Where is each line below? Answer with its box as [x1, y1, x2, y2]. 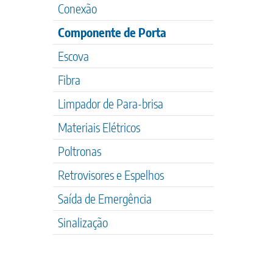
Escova [58, 48, 89, 63]
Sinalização [58, 214, 108, 230]
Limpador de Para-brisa [58, 96, 163, 111]
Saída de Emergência [58, 191, 152, 206]
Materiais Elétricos [58, 119, 140, 135]
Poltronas [58, 143, 101, 158]
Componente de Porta [58, 24, 166, 40]
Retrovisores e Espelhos [58, 167, 164, 182]
